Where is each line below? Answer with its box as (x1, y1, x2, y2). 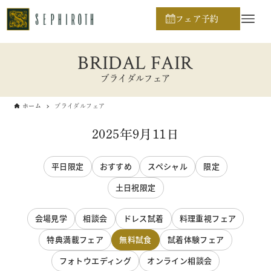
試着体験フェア (167, 233, 224, 246)
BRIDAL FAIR (77, 50, 194, 76)
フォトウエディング (59, 255, 132, 267)
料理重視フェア (179, 212, 237, 224)
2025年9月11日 (92, 128, 179, 141)
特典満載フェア (47, 233, 104, 246)
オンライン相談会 (147, 255, 212, 267)
